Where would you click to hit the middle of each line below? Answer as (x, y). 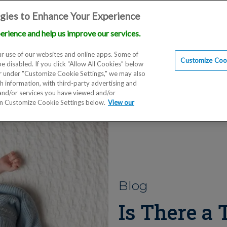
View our (121, 102)
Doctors (70, 38)
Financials (171, 38)
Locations (21, 38)
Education (119, 38)
